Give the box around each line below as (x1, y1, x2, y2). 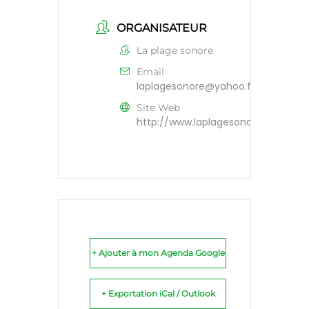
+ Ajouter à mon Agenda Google (91, 248, 225, 259)
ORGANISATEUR (117, 21, 207, 35)
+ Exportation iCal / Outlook (101, 288, 215, 299)
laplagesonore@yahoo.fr (137, 79, 255, 94)
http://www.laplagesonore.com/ (137, 115, 292, 130)
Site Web (137, 101, 180, 114)
